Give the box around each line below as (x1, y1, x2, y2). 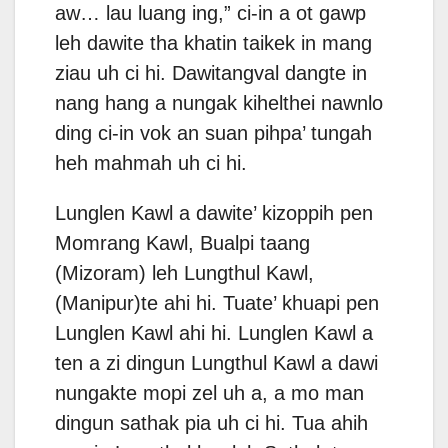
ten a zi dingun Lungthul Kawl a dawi (55, 352, 378, 375)
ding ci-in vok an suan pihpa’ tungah (55, 122, 372, 145)
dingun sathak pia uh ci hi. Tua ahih (55, 412, 368, 435)
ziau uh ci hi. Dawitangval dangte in (55, 62, 367, 85)
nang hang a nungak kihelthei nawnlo (55, 92, 383, 115)
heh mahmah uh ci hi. (55, 152, 247, 175)
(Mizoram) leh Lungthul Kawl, (55, 262, 314, 285)
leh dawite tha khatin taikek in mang (55, 32, 372, 55)
